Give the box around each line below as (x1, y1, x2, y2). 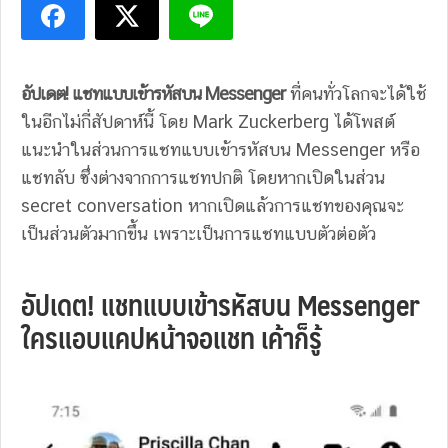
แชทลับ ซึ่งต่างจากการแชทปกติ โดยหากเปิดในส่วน (21, 167, 385, 188)
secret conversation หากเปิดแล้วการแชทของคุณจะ (21, 195, 404, 216)
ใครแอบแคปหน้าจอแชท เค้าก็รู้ (21, 314, 322, 361)
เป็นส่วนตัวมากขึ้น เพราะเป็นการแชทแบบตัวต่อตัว (21, 223, 376, 244)
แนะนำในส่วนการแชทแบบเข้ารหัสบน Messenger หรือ (21, 139, 420, 160)
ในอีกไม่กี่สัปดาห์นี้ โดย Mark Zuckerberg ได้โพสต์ (21, 111, 395, 132)
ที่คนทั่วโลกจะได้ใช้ (285, 83, 427, 104)
